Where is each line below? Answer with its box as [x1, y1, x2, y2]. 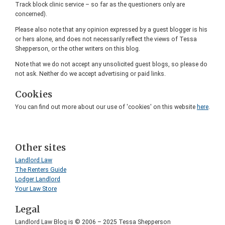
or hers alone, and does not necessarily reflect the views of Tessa [15, 35, 197, 43]
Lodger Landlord [15, 175, 60, 183]
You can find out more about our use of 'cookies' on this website [15, 103, 197, 110]
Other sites [15, 141, 66, 153]
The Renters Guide [15, 166, 66, 173]
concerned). [15, 10, 47, 18]
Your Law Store [15, 185, 57, 192]
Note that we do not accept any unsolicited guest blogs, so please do [15, 60, 207, 68]
